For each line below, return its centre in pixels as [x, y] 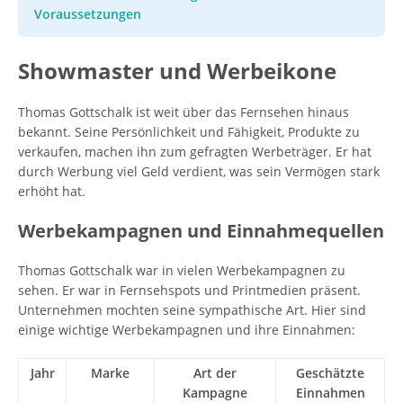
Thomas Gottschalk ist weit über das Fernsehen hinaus [184, 112]
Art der [215, 373]
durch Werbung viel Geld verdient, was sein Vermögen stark [199, 171]
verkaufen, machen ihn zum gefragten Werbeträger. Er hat [195, 152]
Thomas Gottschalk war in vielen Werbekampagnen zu [182, 270]
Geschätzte [330, 373]
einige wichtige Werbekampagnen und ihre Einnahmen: [187, 330]
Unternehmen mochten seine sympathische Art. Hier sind [192, 310]
